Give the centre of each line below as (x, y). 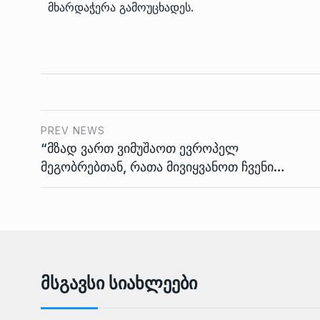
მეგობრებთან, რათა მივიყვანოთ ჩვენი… (163, 167)
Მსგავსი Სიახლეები (119, 283)
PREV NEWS (73, 130)
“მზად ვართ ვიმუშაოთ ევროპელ (140, 148)
